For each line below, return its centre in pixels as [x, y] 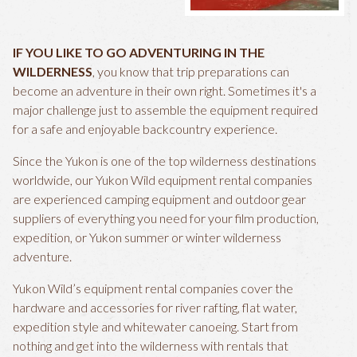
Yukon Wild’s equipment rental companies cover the [153, 288]
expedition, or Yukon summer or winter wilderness [147, 237]
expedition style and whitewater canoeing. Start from [155, 326]
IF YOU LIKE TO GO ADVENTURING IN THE [139, 52]
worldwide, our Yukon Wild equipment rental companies [163, 180]
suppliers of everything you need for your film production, [166, 218]
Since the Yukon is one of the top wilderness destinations [165, 161]
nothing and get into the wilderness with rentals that [151, 345]
